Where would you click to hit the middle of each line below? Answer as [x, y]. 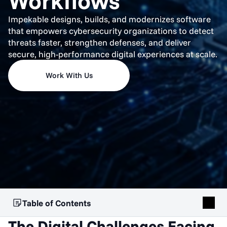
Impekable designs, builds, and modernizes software [109, 19]
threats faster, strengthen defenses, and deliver [100, 43]
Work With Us [69, 75]
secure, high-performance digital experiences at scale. [113, 54]
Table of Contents [56, 203]
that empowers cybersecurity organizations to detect [111, 31]
